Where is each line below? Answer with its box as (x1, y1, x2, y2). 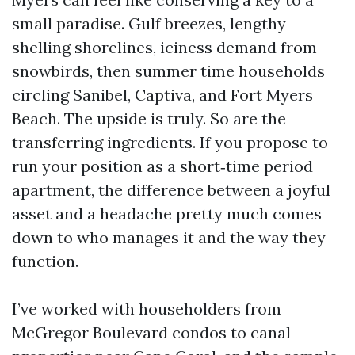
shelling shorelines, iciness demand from (12, 37, 317, 57)
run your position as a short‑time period (12, 156, 313, 176)
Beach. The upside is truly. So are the (12, 109, 286, 128)
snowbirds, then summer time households (12, 61, 325, 81)
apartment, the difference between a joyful (12, 180, 330, 200)
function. (12, 251, 78, 271)
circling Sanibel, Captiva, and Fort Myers (12, 85, 313, 105)
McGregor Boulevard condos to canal (12, 323, 291, 342)
